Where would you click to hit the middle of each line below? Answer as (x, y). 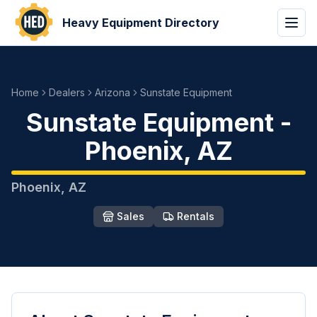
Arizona (113, 92)
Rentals (196, 216)
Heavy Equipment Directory (141, 23)
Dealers (67, 92)
